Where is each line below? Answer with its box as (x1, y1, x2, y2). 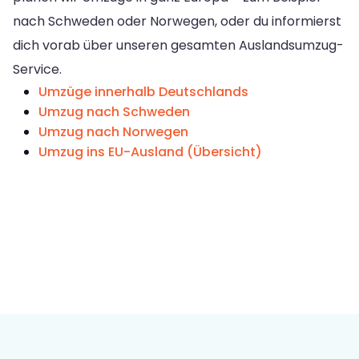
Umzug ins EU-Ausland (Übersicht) (38, 142, 262, 161)
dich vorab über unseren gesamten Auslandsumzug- (13, 35, 344, 54)
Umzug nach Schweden (38, 102, 190, 121)
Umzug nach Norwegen (38, 122, 188, 141)
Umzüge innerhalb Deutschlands (38, 82, 248, 101)
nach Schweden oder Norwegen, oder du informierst (13, 11, 341, 30)
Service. (13, 59, 62, 79)
